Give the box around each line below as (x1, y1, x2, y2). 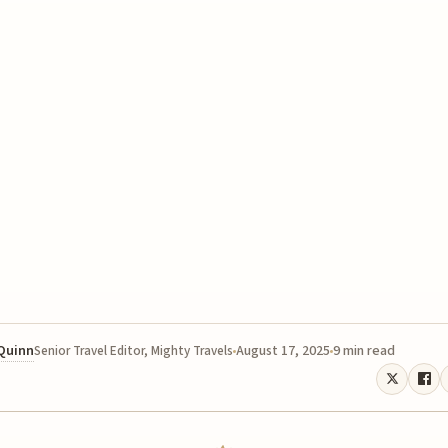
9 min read (333, 340, 395, 361)
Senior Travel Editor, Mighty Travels (34, 341, 233, 360)
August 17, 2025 (236, 340, 330, 361)
